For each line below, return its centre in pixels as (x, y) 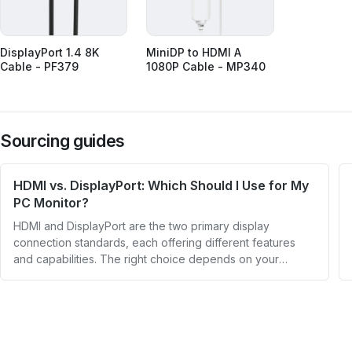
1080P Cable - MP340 (206, 67)
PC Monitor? (51, 203)
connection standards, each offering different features (154, 243)
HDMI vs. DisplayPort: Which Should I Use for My (161, 186)
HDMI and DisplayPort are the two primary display (141, 226)
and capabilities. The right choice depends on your (146, 259)
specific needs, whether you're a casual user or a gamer (161, 276)
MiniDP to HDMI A (194, 53)
